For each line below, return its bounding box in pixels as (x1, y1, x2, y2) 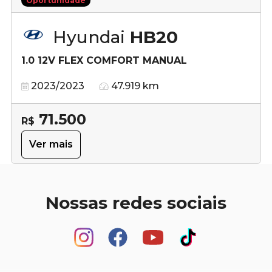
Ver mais (29, 138, 73, 150)
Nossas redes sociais (46, 192, 226, 213)
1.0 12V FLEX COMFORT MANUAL (21, 54, 187, 66)
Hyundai (53, 26, 130, 47)
